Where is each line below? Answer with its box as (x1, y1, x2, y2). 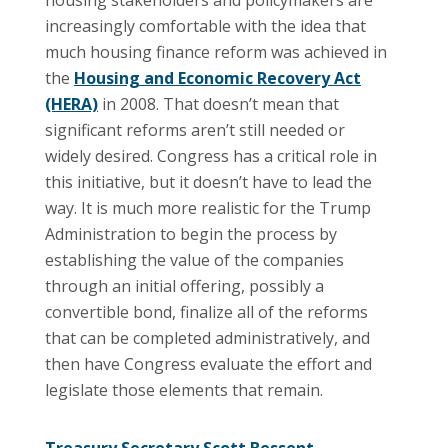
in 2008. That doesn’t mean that (98, 92, 339, 115)
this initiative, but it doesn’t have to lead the (45, 170, 372, 193)
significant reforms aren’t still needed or (45, 118, 345, 141)
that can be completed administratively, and (45, 326, 370, 349)
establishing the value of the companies (45, 248, 344, 271)
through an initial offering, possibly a (45, 274, 324, 297)
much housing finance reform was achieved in (45, 40, 387, 63)
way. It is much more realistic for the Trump (45, 196, 371, 219)
